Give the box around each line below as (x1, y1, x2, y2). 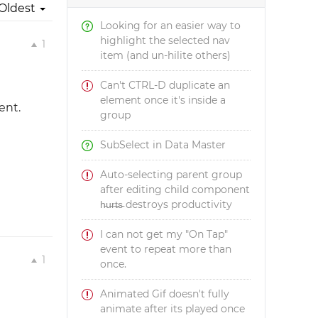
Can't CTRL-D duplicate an (100, 79, 231, 92)
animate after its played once (100, 302, 246, 315)
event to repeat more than (100, 243, 232, 256)
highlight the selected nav (100, 34, 231, 47)
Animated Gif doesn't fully (100, 287, 230, 300)
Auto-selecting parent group (100, 168, 243, 181)
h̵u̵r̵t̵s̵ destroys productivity (100, 198, 233, 211)
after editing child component (100, 183, 251, 196)
